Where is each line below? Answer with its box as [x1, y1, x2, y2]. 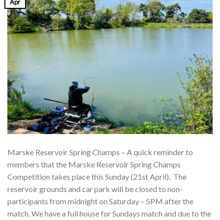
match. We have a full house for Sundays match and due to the [7, 208, 211, 218]
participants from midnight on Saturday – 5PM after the [7, 196, 193, 206]
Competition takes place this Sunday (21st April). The [7, 171, 187, 181]
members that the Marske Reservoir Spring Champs [7, 159, 181, 169]
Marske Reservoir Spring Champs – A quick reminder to [7, 147, 193, 157]
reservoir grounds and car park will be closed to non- [7, 184, 183, 193]
